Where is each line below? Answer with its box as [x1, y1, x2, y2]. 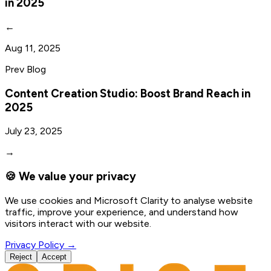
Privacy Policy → [5, 238, 76, 250]
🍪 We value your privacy [5, 169, 136, 184]
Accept [42, 252, 67, 261]
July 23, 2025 [5, 125, 62, 137]
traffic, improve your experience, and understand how [5, 206, 238, 218]
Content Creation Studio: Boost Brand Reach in [5, 86, 250, 100]
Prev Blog [5, 63, 46, 75]
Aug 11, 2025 [5, 42, 60, 54]
